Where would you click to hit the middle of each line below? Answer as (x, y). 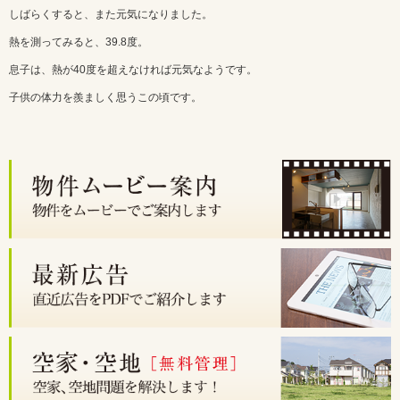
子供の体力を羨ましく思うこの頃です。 (105, 97)
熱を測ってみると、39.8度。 (79, 42)
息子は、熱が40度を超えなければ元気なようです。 (133, 70)
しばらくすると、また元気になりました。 (111, 14)
